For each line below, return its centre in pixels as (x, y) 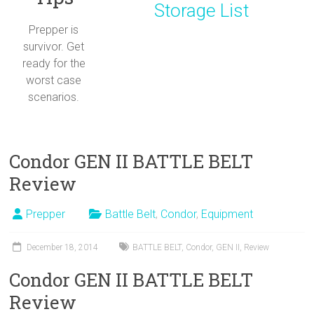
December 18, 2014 (63, 248)
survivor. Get (54, 47)
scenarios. (54, 97)
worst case (54, 81)
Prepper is (54, 30)
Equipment (227, 214)
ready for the (54, 64)
